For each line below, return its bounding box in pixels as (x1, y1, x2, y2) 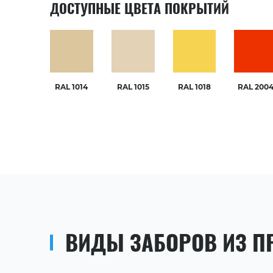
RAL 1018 (178, 82, 211, 91)
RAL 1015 (116, 82, 149, 91)
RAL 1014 (55, 82, 88, 91)
